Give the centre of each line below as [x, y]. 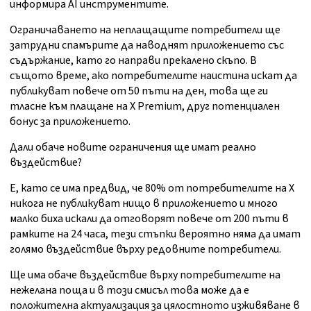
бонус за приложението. [70, 122]
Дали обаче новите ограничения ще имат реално [133, 148]
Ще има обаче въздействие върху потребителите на [145, 275]
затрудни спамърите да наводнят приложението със [147, 45]
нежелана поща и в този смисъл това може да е [129, 291]
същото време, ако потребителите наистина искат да [153, 76]
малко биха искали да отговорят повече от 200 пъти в [149, 219]
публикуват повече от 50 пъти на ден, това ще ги [139, 91]
